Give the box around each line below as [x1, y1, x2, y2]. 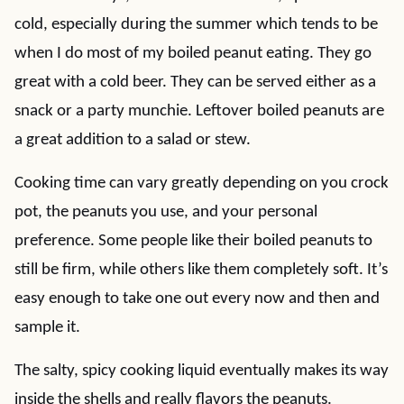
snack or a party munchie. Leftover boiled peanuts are [14, 103, 384, 120]
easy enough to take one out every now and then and [14, 290, 380, 308]
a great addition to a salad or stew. [14, 132, 251, 149]
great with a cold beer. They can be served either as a [14, 74, 376, 91]
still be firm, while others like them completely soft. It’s [14, 262, 388, 279]
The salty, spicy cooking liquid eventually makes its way [14, 363, 389, 380]
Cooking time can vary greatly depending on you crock [14, 175, 389, 192]
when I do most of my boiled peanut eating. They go [14, 45, 372, 62]
